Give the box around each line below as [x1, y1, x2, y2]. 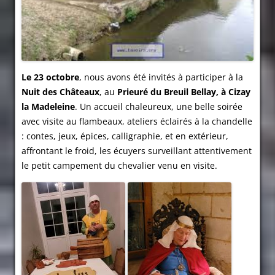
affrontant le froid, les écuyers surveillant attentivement [21, 145, 252, 157]
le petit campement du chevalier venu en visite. [21, 160, 217, 172]
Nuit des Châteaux [21, 86, 99, 98]
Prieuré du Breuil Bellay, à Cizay [117, 86, 250, 98]
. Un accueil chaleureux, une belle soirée [75, 101, 242, 113]
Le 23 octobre [21, 71, 79, 83]
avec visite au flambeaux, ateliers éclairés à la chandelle [21, 115, 252, 128]
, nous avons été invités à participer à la [79, 71, 243, 83]
